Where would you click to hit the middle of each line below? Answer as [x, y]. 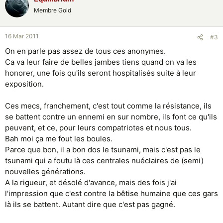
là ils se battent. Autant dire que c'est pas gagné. [90, 204]
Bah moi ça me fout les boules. [59, 138]
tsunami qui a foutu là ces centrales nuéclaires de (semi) [104, 160]
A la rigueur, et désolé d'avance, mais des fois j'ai [91, 182]
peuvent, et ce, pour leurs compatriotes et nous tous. [98, 127]
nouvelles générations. [45, 171]
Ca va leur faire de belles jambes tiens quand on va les [101, 62]
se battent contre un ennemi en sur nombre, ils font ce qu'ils [111, 116]
